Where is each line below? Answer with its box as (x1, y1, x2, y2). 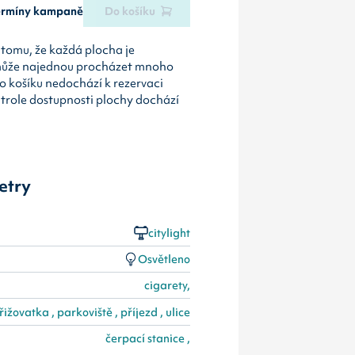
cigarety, (143, 278, 190, 293)
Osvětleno (137, 251, 190, 266)
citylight (147, 225, 190, 240)
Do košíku (105, 3, 156, 18)
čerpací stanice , (105, 331, 190, 346)
